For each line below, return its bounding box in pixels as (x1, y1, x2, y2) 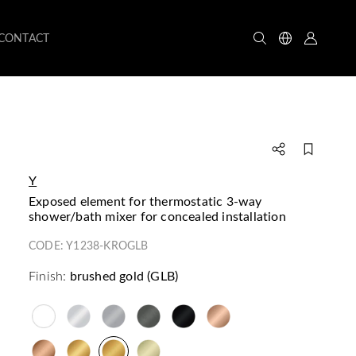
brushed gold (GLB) (69, 267, 179, 284)
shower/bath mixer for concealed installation (29, 207, 286, 224)
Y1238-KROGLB (66, 238, 149, 253)
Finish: (29, 267, 67, 284)
